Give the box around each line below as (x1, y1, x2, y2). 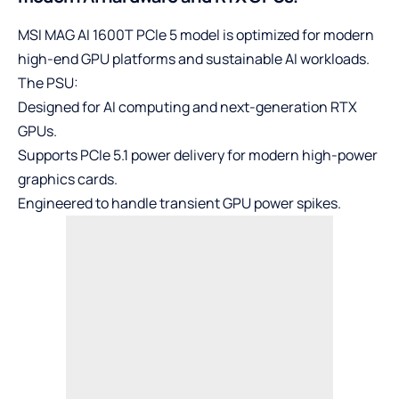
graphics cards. (18, 168, 118, 189)
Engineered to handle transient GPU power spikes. (18, 192, 341, 213)
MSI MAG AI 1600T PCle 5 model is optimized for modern (18, 24, 374, 45)
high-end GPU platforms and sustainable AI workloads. (18, 48, 370, 69)
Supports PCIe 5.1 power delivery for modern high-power (18, 144, 378, 165)
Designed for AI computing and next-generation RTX (18, 96, 357, 117)
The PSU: (18, 72, 81, 93)
